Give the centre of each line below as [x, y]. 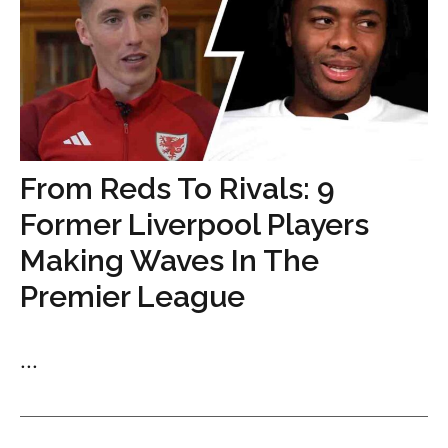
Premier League [132, 296]
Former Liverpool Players [194, 224]
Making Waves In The [169, 260]
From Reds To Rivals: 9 [177, 188]
